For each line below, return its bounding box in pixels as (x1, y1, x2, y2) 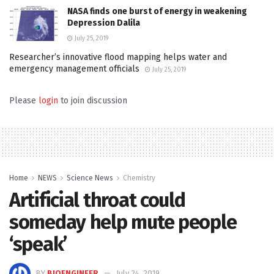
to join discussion (58, 95, 127, 106)
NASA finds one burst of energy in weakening (67, 6, 247, 17)
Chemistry (123, 174, 155, 183)
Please (9, 95, 39, 106)
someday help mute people (9, 210, 237, 234)
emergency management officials (9, 64, 139, 75)
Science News (67, 174, 113, 183)
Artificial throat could (9, 188, 185, 212)
